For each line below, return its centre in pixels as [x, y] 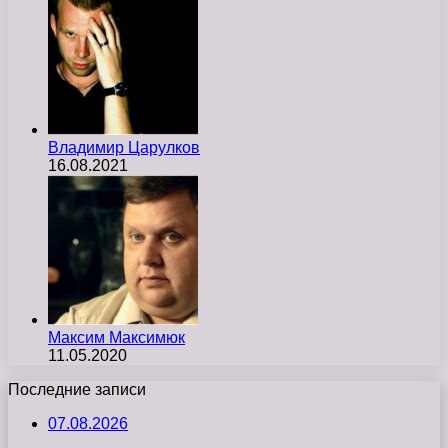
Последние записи [77, 389]
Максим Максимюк [116, 337]
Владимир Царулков [124, 147]
